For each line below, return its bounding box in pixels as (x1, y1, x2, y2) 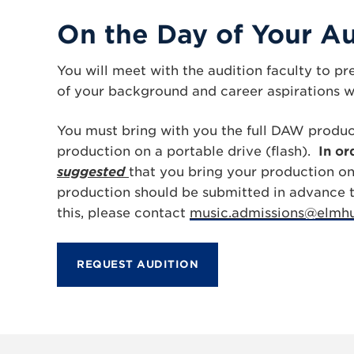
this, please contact (57, 205, 190, 220)
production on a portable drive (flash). (57, 144, 318, 159)
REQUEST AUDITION (77, 258, 198, 270)
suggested (57, 164, 129, 179)
